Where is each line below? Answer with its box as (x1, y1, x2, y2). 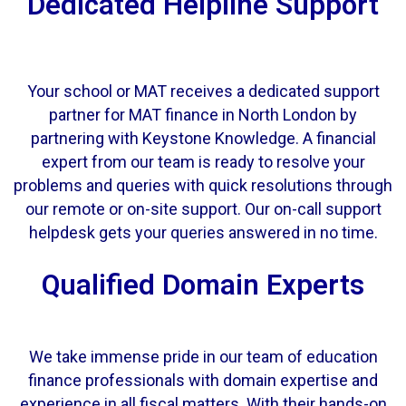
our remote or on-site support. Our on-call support (24, 198, 382, 218)
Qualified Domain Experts (42, 267, 364, 302)
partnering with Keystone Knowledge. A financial (30, 128, 376, 148)
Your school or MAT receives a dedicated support (26, 81, 380, 101)
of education (283, 346, 378, 366)
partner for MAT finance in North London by (49, 104, 357, 124)
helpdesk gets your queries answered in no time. (28, 222, 378, 242)
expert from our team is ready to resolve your (41, 151, 365, 171)
